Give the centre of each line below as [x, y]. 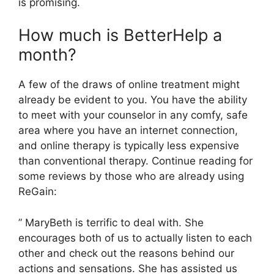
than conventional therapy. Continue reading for [135, 161]
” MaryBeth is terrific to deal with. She [111, 222]
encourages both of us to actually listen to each [135, 238]
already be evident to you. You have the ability [133, 100]
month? [47, 55]
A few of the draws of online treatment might [129, 84]
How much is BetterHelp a [120, 35]
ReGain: [38, 191]
